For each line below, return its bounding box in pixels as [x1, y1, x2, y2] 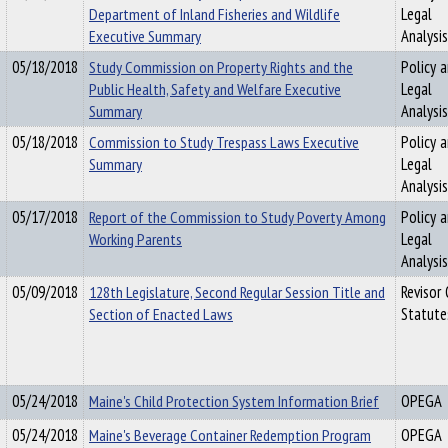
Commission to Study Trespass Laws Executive [89, 131, 359, 153]
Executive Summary [89, 25, 201, 47]
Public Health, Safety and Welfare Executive [89, 78, 341, 100]
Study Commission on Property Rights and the [89, 56, 353, 78]
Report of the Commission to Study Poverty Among [89, 206, 386, 228]
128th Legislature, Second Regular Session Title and [89, 281, 385, 303]
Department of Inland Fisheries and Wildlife [89, 3, 340, 25]
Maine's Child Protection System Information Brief [89, 390, 379, 412]
